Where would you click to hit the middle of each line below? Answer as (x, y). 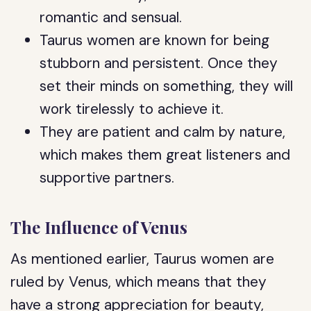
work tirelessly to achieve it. (132, 109)
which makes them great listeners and (165, 155)
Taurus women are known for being (155, 40)
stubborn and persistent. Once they (159, 63)
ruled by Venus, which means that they (139, 282)
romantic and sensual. (111, 17)
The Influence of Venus (99, 227)
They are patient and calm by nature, (163, 132)
